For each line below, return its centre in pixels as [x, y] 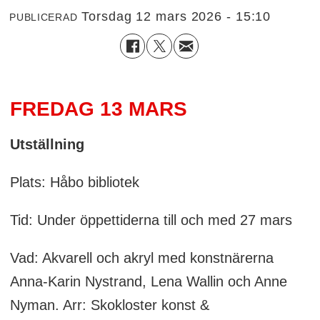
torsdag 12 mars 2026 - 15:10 [180, 16]
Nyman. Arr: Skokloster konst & [109, 305]
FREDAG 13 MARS [98, 109]
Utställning [47, 145]
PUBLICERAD [44, 17]
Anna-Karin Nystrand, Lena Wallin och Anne [148, 282]
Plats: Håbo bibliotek [74, 182]
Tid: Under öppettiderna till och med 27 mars [151, 220]
